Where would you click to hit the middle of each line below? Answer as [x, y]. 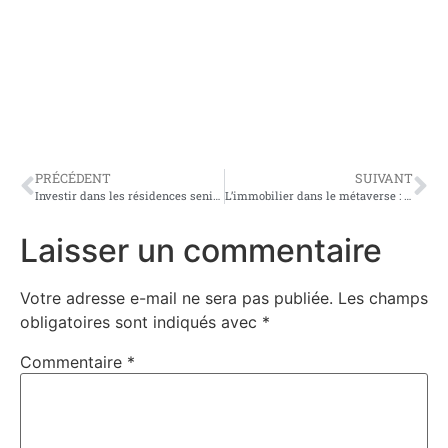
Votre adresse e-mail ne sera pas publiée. [176, 298]
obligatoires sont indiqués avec [141, 322]
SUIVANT [384, 178]
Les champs [383, 298]
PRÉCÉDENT [73, 178]
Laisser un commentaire [201, 251]
